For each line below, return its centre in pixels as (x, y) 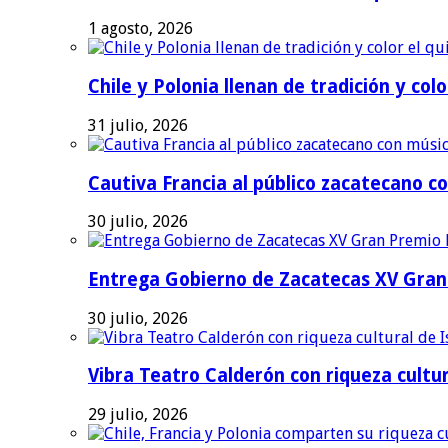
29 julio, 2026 (138, 415)
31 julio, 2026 (138, 125)
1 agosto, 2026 (140, 29)
